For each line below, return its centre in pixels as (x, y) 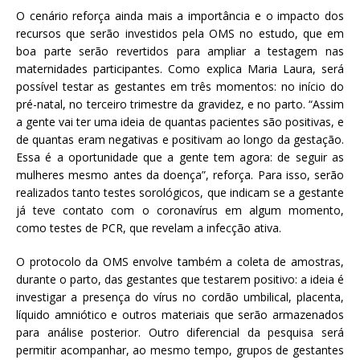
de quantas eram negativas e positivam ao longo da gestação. (180, 140)
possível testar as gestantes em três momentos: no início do (180, 87)
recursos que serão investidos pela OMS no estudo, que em (180, 34)
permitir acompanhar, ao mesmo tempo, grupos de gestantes (180, 350)
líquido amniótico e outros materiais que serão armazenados (180, 315)
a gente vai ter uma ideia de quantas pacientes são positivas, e (180, 122)
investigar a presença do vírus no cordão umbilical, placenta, (180, 297)
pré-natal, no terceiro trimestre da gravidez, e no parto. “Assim (180, 104)
